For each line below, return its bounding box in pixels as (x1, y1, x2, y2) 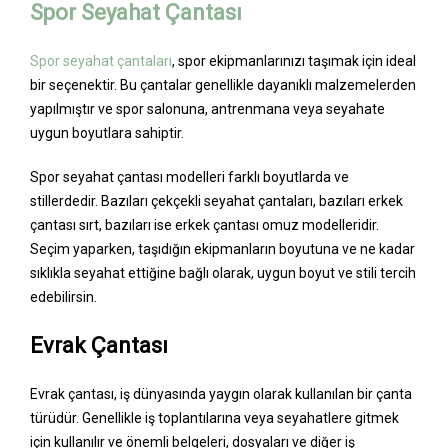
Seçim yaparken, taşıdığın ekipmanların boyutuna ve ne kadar (30, 240, 415, 257)
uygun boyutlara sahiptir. (30, 124, 184, 141)
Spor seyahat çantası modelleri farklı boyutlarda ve (30, 168, 349, 185)
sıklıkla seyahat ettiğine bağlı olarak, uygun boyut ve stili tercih (30, 264, 416, 281)
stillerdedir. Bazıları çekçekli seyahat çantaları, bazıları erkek (30, 192, 403, 209)
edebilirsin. (30, 288, 97, 305)
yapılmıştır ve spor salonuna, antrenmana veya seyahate (30, 100, 385, 117)
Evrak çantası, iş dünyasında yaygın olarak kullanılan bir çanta (30, 385, 412, 402)
